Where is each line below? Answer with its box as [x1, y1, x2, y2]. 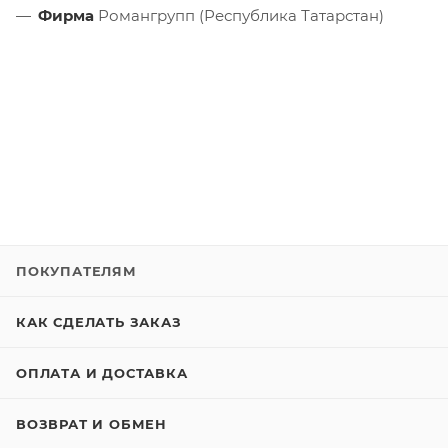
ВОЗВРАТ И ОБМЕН [16, 416, 167, 432]
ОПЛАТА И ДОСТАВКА [16, 365, 188, 381]
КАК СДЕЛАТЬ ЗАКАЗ [16, 314, 182, 330]
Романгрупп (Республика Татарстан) [94, 5, 384, 25]
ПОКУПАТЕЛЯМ [16, 263, 137, 279]
